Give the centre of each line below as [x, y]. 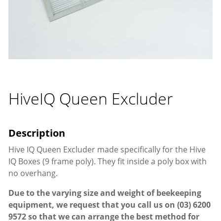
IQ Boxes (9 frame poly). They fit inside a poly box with [107, 162]
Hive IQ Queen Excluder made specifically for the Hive [107, 150]
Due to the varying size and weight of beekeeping [105, 193]
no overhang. [33, 173]
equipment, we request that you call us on [92, 205]
